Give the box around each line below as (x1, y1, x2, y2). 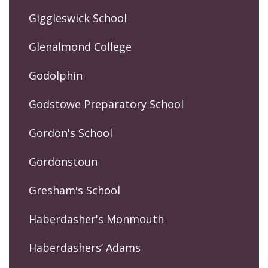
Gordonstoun (29, 154, 98, 169)
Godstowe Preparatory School (29, 96, 184, 111)
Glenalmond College (29, 39, 132, 54)
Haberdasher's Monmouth (29, 211, 164, 226)
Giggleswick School (29, 10, 127, 25)
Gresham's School (29, 182, 120, 197)
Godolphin (29, 68, 83, 83)
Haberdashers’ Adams (29, 240, 141, 255)
